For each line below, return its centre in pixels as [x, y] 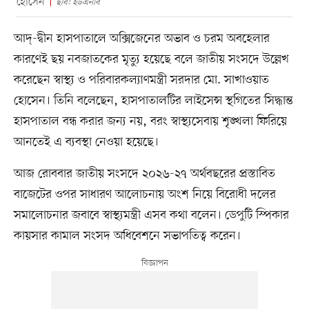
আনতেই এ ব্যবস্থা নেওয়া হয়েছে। [86, 142]
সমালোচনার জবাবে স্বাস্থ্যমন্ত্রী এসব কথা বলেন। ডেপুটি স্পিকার [151, 215]
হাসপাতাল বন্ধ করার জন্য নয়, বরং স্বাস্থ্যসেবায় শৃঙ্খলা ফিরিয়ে [150, 121]
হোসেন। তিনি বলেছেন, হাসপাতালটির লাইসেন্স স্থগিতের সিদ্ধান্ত [153, 100]
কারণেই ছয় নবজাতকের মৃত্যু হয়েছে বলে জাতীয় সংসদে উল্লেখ [151, 59]
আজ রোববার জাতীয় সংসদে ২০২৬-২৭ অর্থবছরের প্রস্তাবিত [144, 173]
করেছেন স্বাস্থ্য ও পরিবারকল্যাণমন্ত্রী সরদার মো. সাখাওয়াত [141, 80]
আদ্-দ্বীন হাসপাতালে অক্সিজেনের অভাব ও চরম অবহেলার [141, 38]
